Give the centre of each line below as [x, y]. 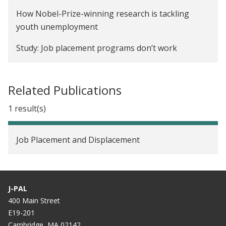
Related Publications [65, 90]
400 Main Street [34, 201]
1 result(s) [27, 109]
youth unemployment [57, 27]
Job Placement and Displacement [78, 140]
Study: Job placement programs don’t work [97, 48]
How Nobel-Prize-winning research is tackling [103, 14]
